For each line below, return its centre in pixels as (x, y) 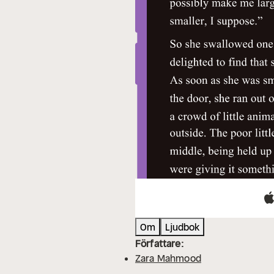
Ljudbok (182, 227)
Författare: (159, 244)
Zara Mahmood (168, 258)
